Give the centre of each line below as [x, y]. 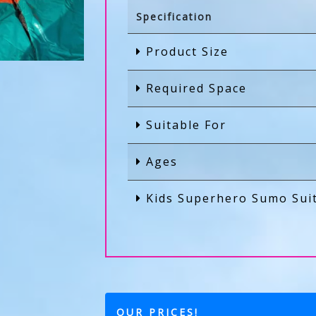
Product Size [186, 51]
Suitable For [184, 125]
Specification [175, 17]
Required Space [195, 88]
